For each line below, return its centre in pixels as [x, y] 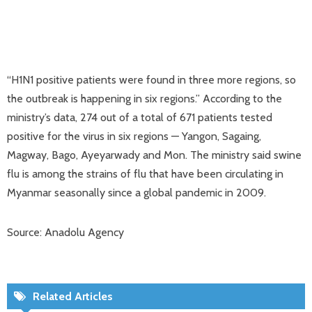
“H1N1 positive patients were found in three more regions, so [151, 80]
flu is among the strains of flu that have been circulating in [145, 174]
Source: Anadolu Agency [65, 232]
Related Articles [73, 296]
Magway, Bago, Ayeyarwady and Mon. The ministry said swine [154, 155]
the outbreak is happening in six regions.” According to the [145, 99]
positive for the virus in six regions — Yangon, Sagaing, [134, 136]
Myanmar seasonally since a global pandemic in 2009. [136, 193]
